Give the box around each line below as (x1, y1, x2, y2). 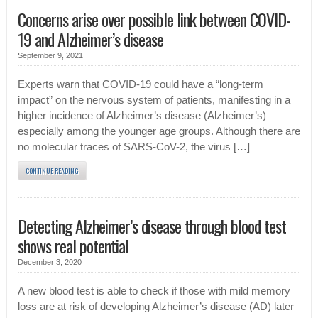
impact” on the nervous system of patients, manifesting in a (17, 94, 290, 106)
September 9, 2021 (17, 51, 83, 60)
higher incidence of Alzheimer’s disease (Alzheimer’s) (17, 110, 266, 122)
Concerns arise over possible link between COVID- (17, 6, 290, 33)
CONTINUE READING (25, 165, 79, 177)
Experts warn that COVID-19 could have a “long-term (17, 79, 263, 91)
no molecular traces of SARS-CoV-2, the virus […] (17, 141, 250, 153)
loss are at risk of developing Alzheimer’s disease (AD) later (17, 301, 294, 313)
